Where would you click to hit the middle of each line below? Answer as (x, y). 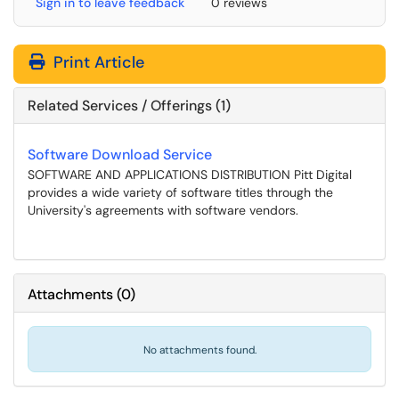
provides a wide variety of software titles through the (180, 192)
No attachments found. (199, 350)
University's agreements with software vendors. (163, 210)
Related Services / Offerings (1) (129, 106)
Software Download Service (120, 155)
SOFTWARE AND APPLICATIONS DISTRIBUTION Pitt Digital (190, 175)
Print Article (97, 62)
